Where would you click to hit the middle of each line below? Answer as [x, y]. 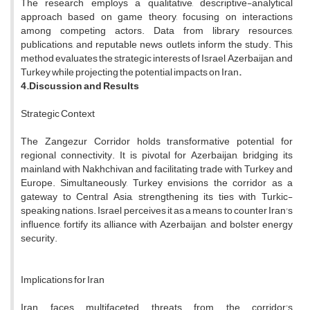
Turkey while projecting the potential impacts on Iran [130, 73]
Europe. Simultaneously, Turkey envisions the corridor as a [157, 183]
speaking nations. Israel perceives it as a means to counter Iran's [157, 211]
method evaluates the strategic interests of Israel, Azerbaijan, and [157, 59]
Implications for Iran [63, 280]
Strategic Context [58, 114]
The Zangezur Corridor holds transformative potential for [157, 142]
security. [40, 239]
